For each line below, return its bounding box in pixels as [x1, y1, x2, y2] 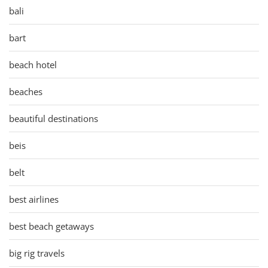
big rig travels [9, 246, 65, 259]
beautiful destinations [9, 112, 98, 124]
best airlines [9, 193, 59, 205]
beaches [9, 85, 42, 98]
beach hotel [9, 58, 57, 71]
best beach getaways [9, 220, 94, 232]
